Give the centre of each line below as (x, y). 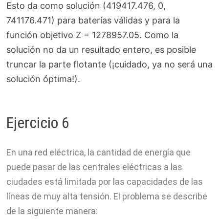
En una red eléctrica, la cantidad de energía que (98, 152)
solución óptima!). (43, 79)
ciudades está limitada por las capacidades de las (104, 181)
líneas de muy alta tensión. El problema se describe (107, 196)
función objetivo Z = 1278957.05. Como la (92, 35)
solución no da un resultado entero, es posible (101, 50)
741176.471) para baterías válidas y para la (93, 21)
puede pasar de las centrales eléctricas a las (94, 167)
